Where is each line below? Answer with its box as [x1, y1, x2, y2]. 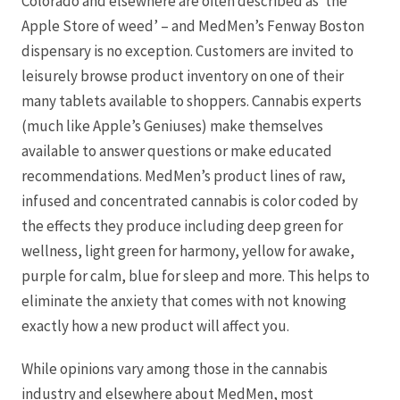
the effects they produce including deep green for [21, 216, 343, 236]
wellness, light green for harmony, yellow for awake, [21, 241, 354, 261]
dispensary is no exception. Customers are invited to [21, 41, 354, 61]
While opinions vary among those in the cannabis [21, 359, 328, 379]
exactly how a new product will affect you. [21, 316, 289, 336]
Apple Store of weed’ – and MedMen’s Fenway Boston [21, 16, 364, 36]
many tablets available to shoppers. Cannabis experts [21, 91, 362, 111]
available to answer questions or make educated [21, 141, 332, 161]
